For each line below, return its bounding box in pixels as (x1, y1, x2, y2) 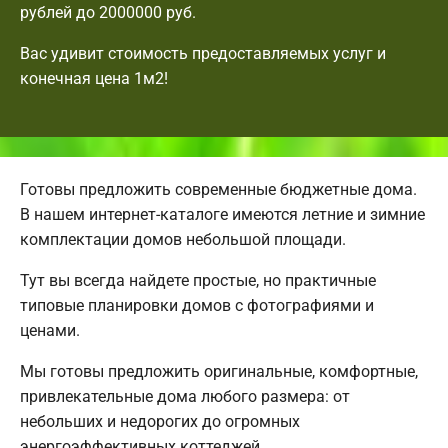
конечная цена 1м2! (20, 68, 168, 88)
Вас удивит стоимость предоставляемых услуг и (20, 43, 386, 63)
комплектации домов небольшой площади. (20, 229, 346, 249)
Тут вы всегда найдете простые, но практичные (20, 270, 376, 290)
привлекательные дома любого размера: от (20, 386, 350, 406)
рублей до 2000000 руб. (20, 2, 196, 22)
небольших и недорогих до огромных (20, 411, 300, 431)
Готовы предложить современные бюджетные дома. (20, 179, 417, 199)
